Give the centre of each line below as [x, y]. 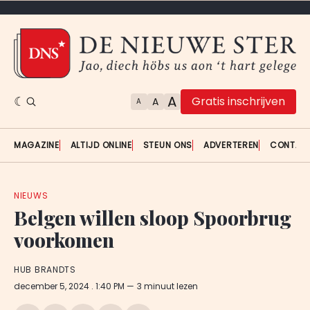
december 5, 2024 [53, 286]
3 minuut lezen [167, 286]
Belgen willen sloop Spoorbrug [153, 218]
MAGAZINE [37, 145]
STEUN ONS [168, 145]
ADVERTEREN [231, 145]
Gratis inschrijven [238, 102]
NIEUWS [31, 196]
